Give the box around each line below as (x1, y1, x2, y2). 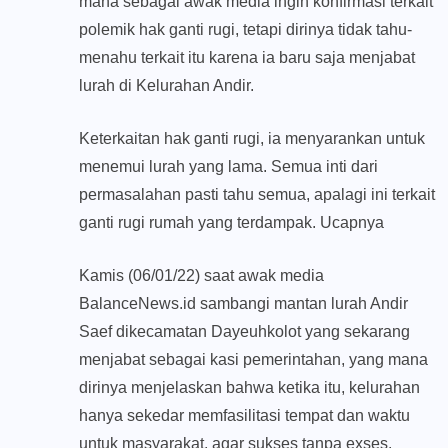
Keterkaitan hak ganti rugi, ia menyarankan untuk (79, 130, 425, 148)
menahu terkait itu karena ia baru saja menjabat (79, 49, 415, 67)
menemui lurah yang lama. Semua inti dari (79, 158, 378, 176)
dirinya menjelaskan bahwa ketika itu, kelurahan (79, 379, 420, 397)
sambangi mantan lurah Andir (196, 295, 408, 313)
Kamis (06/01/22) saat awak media (79, 267, 324, 285)
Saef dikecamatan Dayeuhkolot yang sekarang (79, 323, 410, 341)
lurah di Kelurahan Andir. (79, 77, 254, 95)
